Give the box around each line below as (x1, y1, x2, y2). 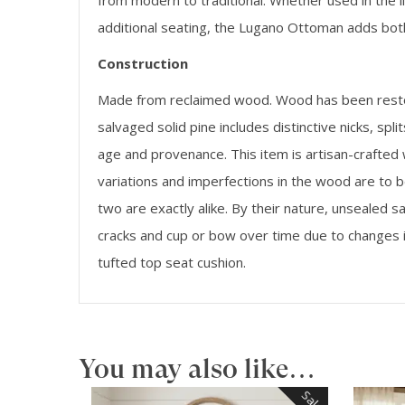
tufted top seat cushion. (98, 253, 246, 272)
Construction (98, 54, 188, 73)
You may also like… (79, 353, 316, 385)
